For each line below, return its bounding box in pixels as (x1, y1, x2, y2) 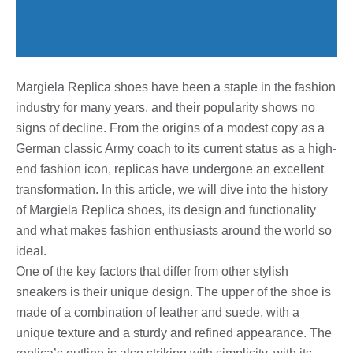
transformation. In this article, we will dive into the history (16, 182, 328, 196)
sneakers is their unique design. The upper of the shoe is (16, 284, 331, 299)
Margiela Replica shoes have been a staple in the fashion (16, 80, 336, 94)
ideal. (16, 243, 46, 258)
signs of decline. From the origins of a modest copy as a (16, 121, 325, 135)
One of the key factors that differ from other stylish (16, 264, 288, 278)
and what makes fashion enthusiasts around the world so (16, 223, 332, 237)
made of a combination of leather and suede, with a (16, 305, 299, 319)
